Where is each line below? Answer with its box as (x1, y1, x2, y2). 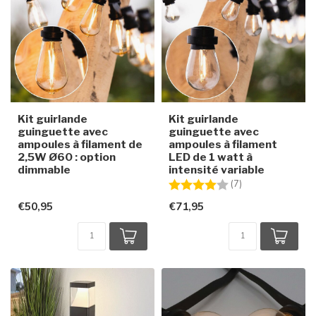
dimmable (18, 162, 71, 176)
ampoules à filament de (18, 137, 142, 151)
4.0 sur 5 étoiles (242, 176, 314, 190)
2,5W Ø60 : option (18, 150, 116, 164)
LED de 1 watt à (169, 150, 253, 164)
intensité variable (169, 162, 265, 176)
